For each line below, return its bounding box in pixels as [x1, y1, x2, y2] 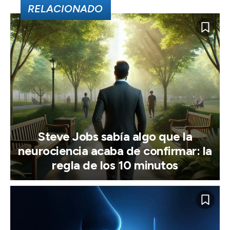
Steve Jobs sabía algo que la [38, 128, 192, 144]
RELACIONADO [28, 2, 103, 15]
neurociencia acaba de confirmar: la [18, 143, 212, 158]
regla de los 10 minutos [52, 157, 178, 172]
